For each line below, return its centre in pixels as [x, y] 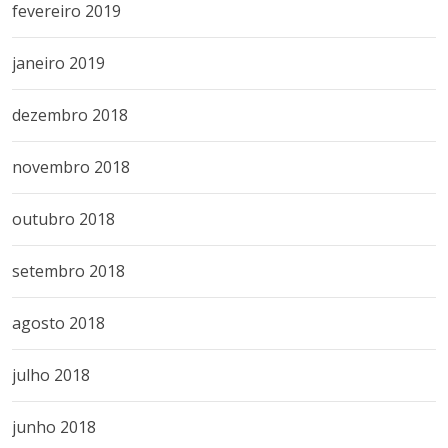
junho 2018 [54, 426]
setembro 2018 [68, 270]
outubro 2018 [63, 218]
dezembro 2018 [70, 114]
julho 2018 [51, 374]
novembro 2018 [71, 166]
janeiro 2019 [58, 62]
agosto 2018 [58, 322]
